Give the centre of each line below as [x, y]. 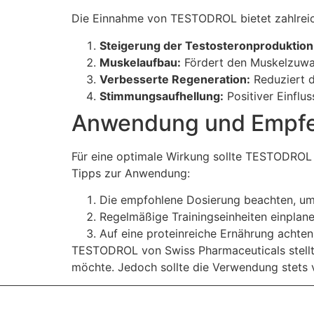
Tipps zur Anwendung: [131, 173]
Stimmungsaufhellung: [162, 96]
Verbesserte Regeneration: [175, 79]
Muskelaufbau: [140, 62]
